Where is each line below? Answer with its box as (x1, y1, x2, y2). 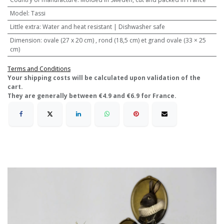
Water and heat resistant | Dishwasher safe (42, 22, 165, 31)
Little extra (9, 22, 39, 31)
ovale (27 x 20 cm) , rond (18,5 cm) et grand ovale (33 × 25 (43, 36, 206, 44)
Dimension (9, 36, 40, 44)
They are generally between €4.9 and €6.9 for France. (7, 91, 176, 100)
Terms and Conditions (7, 64, 70, 73)
